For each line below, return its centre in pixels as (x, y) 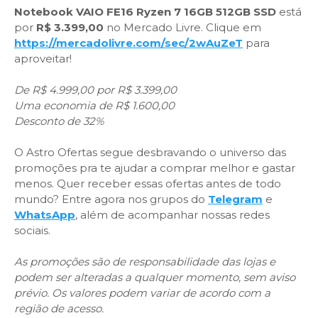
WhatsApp (45, 215)
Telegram (235, 199)
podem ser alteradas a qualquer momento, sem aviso (155, 277)
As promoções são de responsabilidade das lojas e (145, 262)
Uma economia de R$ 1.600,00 (94, 105)
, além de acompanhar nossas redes (172, 215)
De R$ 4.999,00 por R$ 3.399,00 (95, 90)
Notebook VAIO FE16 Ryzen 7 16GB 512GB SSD (145, 12)
